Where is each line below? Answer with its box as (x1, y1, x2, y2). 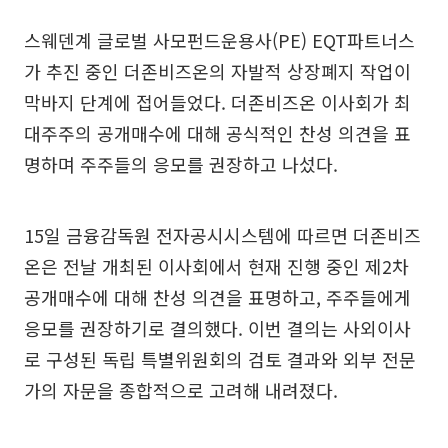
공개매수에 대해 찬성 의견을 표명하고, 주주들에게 (24, 283, 411, 310)
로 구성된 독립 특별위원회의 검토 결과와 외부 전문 (24, 345, 416, 372)
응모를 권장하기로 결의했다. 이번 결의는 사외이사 (24, 314, 411, 341)
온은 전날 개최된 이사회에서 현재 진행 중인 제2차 (24, 252, 409, 279)
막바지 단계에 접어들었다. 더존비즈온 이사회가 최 (24, 88, 411, 115)
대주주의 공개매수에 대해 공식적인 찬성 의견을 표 (24, 119, 411, 146)
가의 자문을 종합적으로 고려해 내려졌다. (24, 376, 338, 403)
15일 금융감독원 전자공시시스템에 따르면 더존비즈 (24, 221, 421, 248)
